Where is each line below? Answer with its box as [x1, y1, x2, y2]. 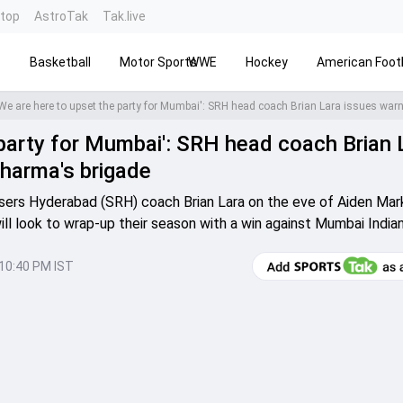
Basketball [30, 54, 91, 69]
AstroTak [34, 9, 88, 23]
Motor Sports [120, 54, 197, 69]
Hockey [246, 54, 288, 69]
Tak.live [103, 9, 146, 23]
